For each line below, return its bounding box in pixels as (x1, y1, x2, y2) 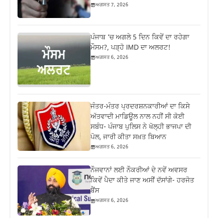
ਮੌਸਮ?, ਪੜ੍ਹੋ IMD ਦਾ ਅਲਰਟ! (91, 43, 171, 53)
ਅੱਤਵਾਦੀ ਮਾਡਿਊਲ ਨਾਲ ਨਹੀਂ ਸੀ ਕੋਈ (91, 112, 185, 122)
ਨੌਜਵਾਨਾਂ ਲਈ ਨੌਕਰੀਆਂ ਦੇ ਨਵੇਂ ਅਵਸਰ (91, 166, 188, 176)
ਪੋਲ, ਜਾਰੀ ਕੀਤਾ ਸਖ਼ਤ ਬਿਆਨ (91, 132, 167, 142)
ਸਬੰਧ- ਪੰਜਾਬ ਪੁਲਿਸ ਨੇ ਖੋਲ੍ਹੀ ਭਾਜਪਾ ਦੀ (91, 122, 192, 132)
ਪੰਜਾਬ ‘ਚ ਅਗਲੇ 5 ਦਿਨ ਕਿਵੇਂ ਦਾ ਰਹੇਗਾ (91, 33, 190, 42)
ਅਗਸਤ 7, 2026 (95, 1, 129, 8)
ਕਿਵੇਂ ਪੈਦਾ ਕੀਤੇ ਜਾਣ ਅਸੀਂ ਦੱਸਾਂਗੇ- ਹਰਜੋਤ (91, 176, 195, 186)
